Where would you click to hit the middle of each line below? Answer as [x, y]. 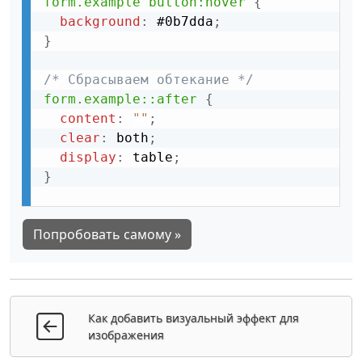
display [88, 157]
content [88, 118]
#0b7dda [181, 21]
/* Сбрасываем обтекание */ [149, 79]
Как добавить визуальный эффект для [194, 318]
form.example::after [120, 99]
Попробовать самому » [107, 234]
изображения [126, 335]
